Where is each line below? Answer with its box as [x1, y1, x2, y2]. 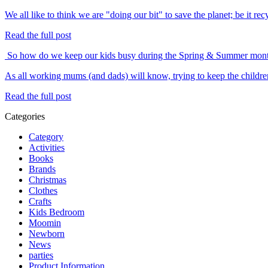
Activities [29, 142, 65, 153]
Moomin [29, 218, 61, 229]
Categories [5, 111, 45, 122]
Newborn [29, 229, 65, 239]
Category [29, 132, 63, 142]
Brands [29, 164, 56, 175]
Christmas [29, 175, 66, 185]
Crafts [29, 196, 51, 207]
